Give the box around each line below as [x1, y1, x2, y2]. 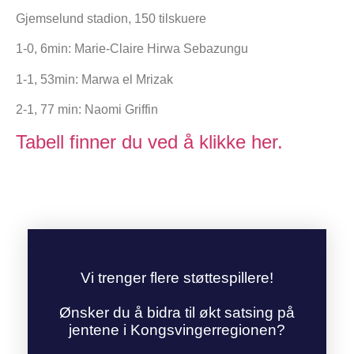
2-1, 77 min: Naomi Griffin [16, 103, 158, 117]
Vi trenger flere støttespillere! [81, 269, 273, 286]
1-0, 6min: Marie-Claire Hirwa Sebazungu [16, 42, 248, 56]
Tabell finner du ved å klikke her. [16, 130, 283, 153]
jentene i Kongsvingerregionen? [69, 321, 285, 338]
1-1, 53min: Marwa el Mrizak [16, 72, 173, 86]
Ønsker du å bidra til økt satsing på [59, 303, 295, 321]
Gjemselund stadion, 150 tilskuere [16, 12, 206, 26]
